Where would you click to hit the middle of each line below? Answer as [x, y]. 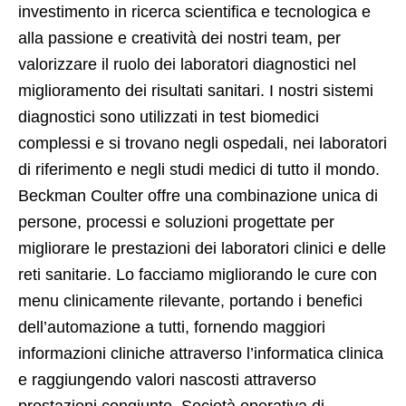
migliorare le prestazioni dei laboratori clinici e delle [202, 249]
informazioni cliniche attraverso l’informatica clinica [201, 354]
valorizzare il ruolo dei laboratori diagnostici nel [187, 65]
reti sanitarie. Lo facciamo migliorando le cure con [198, 275]
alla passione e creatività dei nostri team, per [179, 39]
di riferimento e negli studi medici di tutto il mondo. [199, 170]
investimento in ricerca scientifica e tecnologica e [194, 12]
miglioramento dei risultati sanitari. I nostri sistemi [196, 91]
